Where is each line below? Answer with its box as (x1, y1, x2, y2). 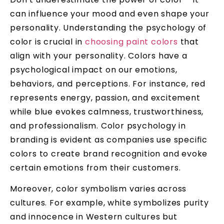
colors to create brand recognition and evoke (10, 147, 208, 159)
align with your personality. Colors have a (10, 49, 187, 61)
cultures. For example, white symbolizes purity (10, 197, 209, 209)
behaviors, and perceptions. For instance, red (10, 77, 205, 89)
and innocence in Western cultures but (10, 211, 177, 223)
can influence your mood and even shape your (10, 7, 209, 19)
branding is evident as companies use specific (10, 133, 207, 145)
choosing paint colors (85, 35, 178, 47)
